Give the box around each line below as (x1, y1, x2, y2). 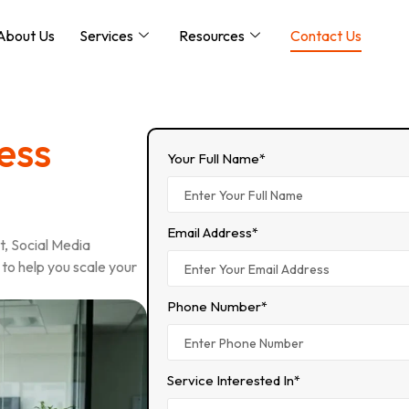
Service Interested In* (166, 372, 300, 389)
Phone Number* (166, 298, 267, 315)
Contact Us (290, 26, 362, 45)
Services (79, 26, 134, 45)
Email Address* (166, 224, 258, 241)
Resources (179, 26, 246, 45)
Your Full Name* (166, 150, 266, 167)
